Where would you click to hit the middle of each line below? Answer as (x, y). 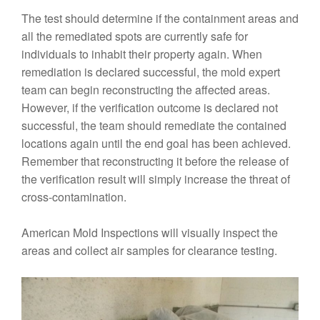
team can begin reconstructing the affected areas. (146, 89)
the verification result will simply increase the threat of (156, 179)
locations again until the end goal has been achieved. (156, 143)
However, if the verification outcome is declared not (150, 107)
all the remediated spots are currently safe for (135, 36)
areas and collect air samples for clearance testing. (149, 250)
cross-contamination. (74, 196)
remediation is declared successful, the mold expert (151, 71)
